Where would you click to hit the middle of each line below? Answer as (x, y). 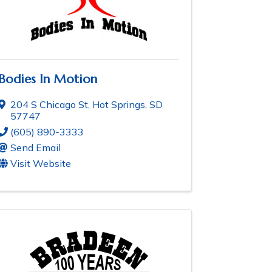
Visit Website (41, 164)
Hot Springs (119, 105)
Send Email (36, 148)
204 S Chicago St (49, 105)
